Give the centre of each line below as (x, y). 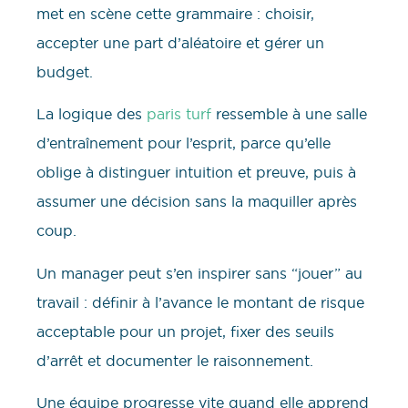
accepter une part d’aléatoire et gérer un (180, 42)
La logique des (92, 114)
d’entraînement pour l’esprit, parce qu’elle (184, 143)
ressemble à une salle (289, 114)
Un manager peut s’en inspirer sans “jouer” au (199, 273)
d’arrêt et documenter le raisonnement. (175, 360)
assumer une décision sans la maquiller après (197, 202)
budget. (65, 71)
